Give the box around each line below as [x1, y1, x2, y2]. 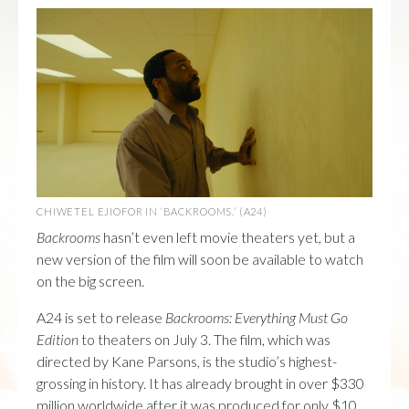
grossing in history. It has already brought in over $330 [37, 373, 364, 392]
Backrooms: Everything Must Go [165, 308, 348, 326]
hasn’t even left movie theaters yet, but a [100, 227, 355, 246]
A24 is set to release [37, 308, 165, 326]
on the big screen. [37, 271, 144, 289]
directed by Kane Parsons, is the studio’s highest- [37, 351, 337, 370]
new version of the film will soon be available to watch [37, 249, 363, 267]
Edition [37, 330, 79, 348]
